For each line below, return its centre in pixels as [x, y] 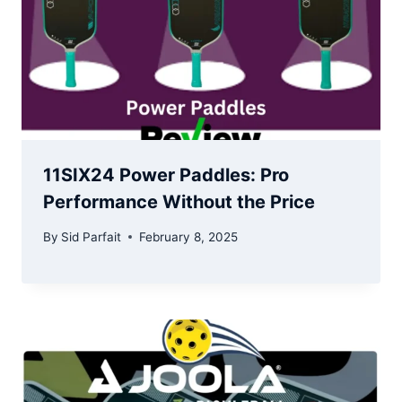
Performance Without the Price [179, 202]
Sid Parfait [92, 236]
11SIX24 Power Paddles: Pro [166, 175]
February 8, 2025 [189, 236]
